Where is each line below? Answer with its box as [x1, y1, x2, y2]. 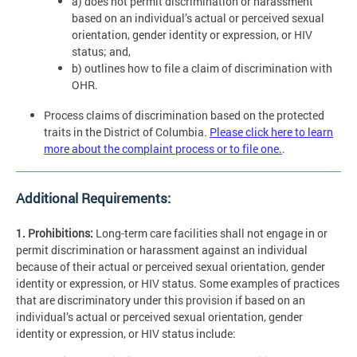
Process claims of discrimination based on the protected [44, 108, 324, 124]
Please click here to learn [210, 124, 333, 140]
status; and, [72, 43, 131, 59]
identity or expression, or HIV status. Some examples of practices [16, 275, 339, 291]
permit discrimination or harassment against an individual [16, 241, 308, 257]
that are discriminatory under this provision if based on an [16, 292, 305, 308]
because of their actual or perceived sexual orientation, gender [16, 258, 325, 274]
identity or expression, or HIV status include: [16, 325, 236, 341]
